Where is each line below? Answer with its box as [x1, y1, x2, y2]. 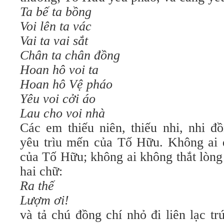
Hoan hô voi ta [20, 62, 98, 77]
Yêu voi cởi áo [20, 91, 95, 106]
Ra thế [20, 178, 54, 193]
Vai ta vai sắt [20, 33, 88, 48]
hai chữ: [20, 164, 62, 178]
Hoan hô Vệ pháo [20, 77, 112, 91]
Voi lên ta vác [20, 19, 91, 33]
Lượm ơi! [20, 193, 69, 207]
